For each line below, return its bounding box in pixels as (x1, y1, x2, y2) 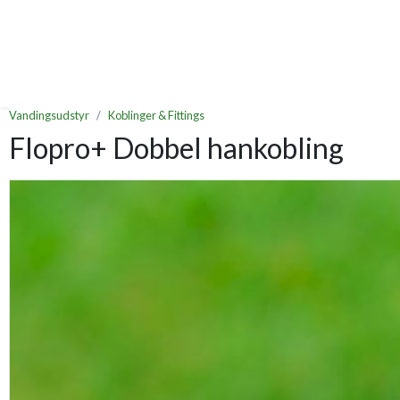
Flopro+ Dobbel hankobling (9, 130, 344, 166)
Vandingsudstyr (9, 108, 89, 123)
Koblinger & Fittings (108, 108, 204, 123)
